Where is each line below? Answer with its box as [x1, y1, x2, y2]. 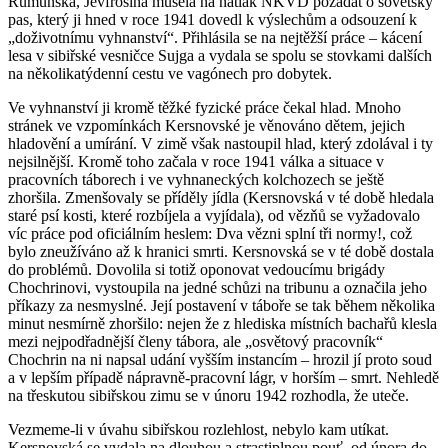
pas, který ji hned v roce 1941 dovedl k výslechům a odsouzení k [8, 10, 417, 28]
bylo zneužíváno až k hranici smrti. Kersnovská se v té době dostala [8, 242, 434, 260]
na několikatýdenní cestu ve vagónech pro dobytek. [8, 64, 332, 82]
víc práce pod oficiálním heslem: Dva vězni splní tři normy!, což [8, 224, 412, 242]
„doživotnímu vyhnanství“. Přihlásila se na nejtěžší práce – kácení [8, 28, 422, 46]
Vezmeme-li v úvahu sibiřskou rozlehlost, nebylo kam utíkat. [8, 420, 389, 438]
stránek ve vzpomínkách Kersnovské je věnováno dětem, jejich [8, 116, 405, 134]
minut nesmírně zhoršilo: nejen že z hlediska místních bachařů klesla [8, 314, 437, 332]
